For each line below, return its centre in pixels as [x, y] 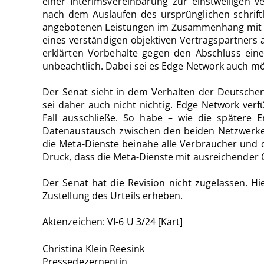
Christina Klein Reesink [93, 248]
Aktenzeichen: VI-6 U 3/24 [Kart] [113, 221]
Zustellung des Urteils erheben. [113, 195]
